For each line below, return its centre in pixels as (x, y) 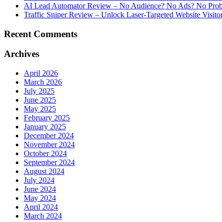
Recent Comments (41, 34)
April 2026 (41, 73)
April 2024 (41, 207)
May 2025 (40, 109)
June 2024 (40, 189)
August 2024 (44, 171)
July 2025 (39, 91)
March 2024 (43, 216)
